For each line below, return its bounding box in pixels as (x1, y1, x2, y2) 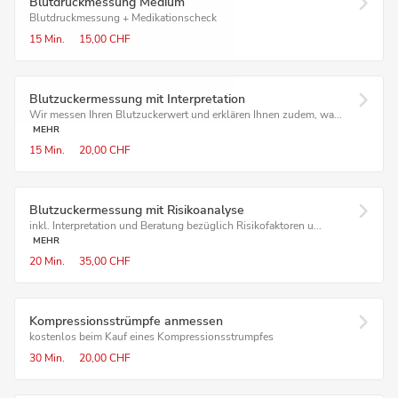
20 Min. (29, 254, 65, 268)
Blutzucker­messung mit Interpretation (29, 91, 245, 107)
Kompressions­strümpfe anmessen (29, 313, 223, 330)
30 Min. (29, 351, 65, 365)
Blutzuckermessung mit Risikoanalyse (29, 202, 244, 219)
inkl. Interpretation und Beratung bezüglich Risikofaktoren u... (29, 219, 322, 233)
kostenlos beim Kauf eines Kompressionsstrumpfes (29, 330, 274, 344)
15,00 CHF (79, 32, 131, 46)
